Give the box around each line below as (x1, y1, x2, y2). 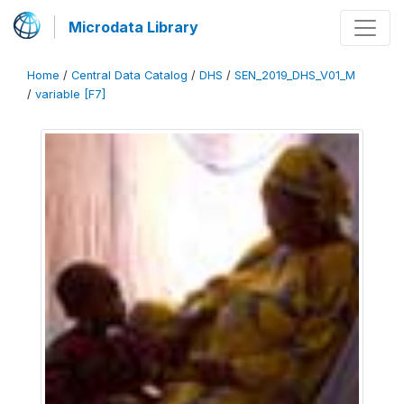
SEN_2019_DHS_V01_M (234, 69, 355, 82)
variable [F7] (35, 87, 106, 101)
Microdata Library (69, 18, 198, 36)
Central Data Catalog (71, 69, 188, 82)
